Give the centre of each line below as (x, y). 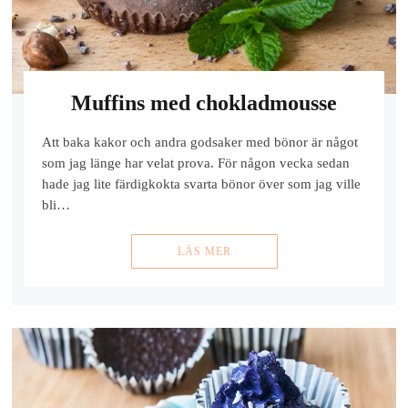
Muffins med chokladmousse (204, 103)
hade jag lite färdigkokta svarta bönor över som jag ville (201, 184)
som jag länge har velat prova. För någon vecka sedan (195, 163)
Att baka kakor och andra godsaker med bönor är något (199, 142)
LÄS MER (204, 251)
